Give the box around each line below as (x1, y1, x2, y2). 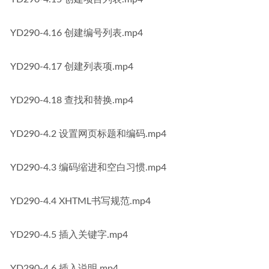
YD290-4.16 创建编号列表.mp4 (10, 28, 143, 38)
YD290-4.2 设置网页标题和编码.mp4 (10, 129, 166, 139)
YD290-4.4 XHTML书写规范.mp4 (10, 196, 151, 206)
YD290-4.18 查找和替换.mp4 (10, 95, 133, 105)
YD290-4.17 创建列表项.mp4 (10, 62, 133, 71)
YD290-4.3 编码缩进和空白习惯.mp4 (10, 163, 166, 172)
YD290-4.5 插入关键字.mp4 (10, 230, 128, 240)
